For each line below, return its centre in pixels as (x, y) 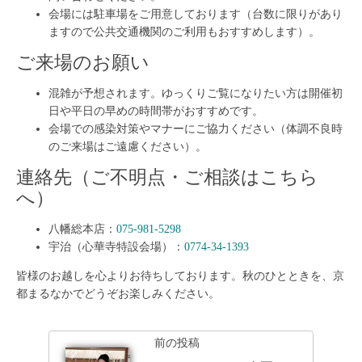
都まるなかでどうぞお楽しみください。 (118, 293)
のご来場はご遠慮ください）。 (128, 146)
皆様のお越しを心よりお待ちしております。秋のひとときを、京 (180, 276)
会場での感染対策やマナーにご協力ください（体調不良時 (196, 128)
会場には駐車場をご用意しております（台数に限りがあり (196, 14)
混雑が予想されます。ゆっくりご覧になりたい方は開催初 (196, 93)
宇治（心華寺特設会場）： (116, 246)
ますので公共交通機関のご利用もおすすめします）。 (184, 32)
